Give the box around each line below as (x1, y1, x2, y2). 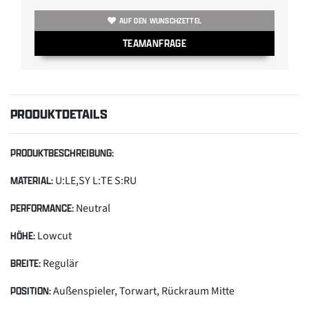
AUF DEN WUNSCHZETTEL (119, 15, 202, 26)
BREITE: (10, 256, 41, 270)
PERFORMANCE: (10, 201, 74, 215)
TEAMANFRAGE (122, 36, 187, 50)
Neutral (74, 200, 110, 216)
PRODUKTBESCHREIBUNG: (10, 146, 114, 159)
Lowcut (35, 228, 72, 243)
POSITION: (10, 283, 51, 297)
